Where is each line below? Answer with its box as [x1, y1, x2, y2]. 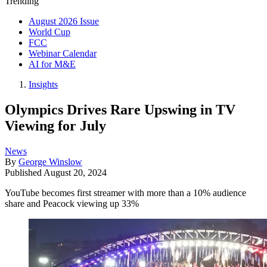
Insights [29, 79, 58, 89]
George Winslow [18, 156, 82, 167]
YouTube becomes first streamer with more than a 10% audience [5, 187, 246, 198]
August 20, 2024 [44, 167, 107, 178]
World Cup [29, 27, 70, 37]
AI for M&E [29, 59, 76, 69]
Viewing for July [5, 117, 106, 133]
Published [5, 167, 44, 178]
